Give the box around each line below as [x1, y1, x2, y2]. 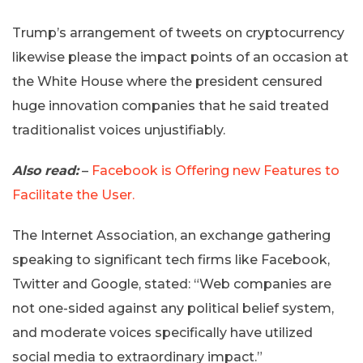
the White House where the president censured [12, 74, 322, 90]
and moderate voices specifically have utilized [12, 325, 313, 341]
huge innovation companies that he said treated [12, 98, 329, 114]
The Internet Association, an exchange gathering [12, 228, 331, 244]
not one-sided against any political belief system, [12, 301, 334, 317]
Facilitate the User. [12, 187, 135, 203]
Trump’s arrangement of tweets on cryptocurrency [12, 25, 344, 41]
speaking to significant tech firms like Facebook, [12, 252, 330, 268]
